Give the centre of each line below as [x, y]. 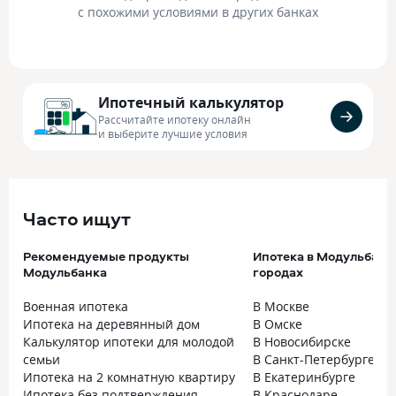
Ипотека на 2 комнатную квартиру [129, 377]
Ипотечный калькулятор [191, 102]
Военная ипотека [76, 306]
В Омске [278, 324]
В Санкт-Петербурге [314, 359]
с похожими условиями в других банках [198, 12]
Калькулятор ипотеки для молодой [129, 342]
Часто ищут [77, 218]
